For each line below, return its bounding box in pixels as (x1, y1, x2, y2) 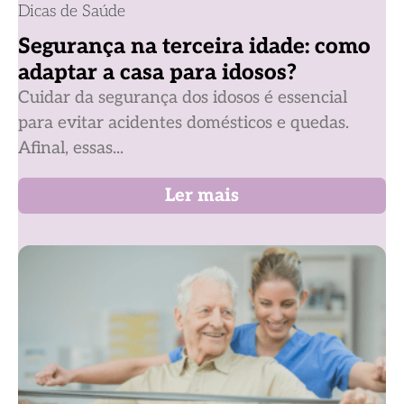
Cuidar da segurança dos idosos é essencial (18, 87, 347, 109)
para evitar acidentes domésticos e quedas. (18, 113, 349, 134)
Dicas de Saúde (18, 2, 125, 22)
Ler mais (165, 185, 239, 207)
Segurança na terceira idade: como (18, 33, 371, 60)
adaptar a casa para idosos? (18, 60, 297, 87)
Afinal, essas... (18, 138, 124, 160)
